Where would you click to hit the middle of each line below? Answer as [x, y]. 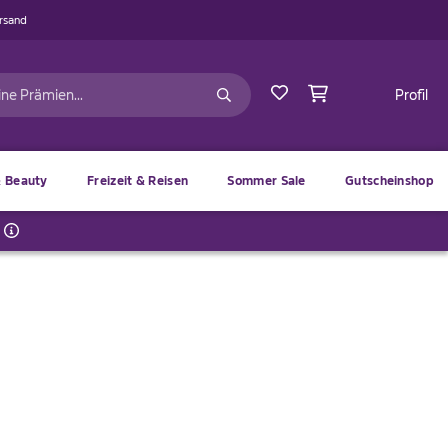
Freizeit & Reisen [138, 180]
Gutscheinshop [389, 180]
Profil [411, 94]
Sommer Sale [266, 180]
